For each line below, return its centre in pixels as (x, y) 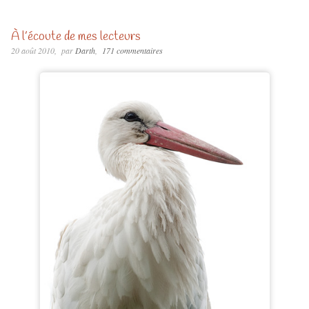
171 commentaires (132, 50)
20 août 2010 (32, 50)
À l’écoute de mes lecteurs (76, 36)
